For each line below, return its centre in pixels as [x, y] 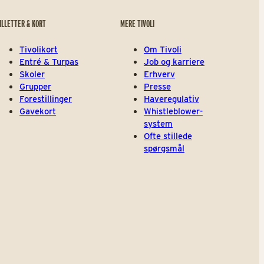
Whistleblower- [173, 112]
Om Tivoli [162, 50]
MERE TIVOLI [137, 23]
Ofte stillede [168, 136]
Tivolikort [39, 50]
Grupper [36, 87]
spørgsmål [164, 149]
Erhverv [159, 75]
